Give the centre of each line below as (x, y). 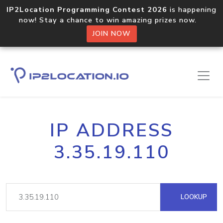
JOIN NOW (111, 34)
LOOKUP (193, 197)
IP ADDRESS (111, 130)
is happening (192, 9)
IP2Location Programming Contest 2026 (87, 9)
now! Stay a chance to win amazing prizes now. (111, 20)
